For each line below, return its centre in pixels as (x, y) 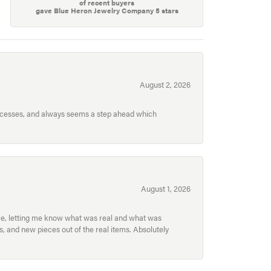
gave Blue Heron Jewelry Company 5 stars (107, 10)
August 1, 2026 (166, 189)
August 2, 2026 (165, 85)
